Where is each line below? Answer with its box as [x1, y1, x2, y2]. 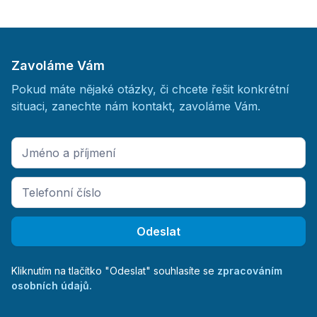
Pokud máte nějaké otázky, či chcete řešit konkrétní [11, 82, 289, 96]
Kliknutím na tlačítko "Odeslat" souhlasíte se [11, 265, 217, 277]
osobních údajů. [11, 279, 92, 292]
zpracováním [217, 265, 282, 277]
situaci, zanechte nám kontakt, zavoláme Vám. [11, 99, 260, 113]
